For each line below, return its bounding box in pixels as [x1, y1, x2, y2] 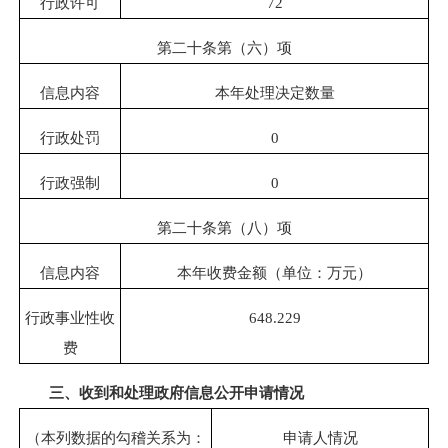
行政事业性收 [25, 308, 115, 326]
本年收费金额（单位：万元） [177, 263, 372, 281]
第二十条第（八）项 [156, 218, 292, 236]
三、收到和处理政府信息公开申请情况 [49, 383, 304, 401]
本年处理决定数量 [214, 83, 335, 101]
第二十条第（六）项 [156, 38, 292, 56]
